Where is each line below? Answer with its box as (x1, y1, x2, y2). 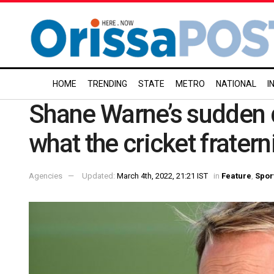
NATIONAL (216, 79, 256, 89)
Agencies (29, 171, 62, 180)
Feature (221, 171, 251, 180)
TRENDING (87, 79, 127, 89)
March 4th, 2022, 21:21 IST (117, 171, 208, 180)
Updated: (82, 171, 117, 180)
